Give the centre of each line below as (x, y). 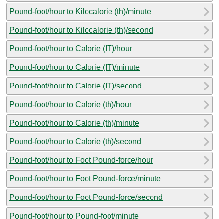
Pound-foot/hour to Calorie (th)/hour (70, 104)
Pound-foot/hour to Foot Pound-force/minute (85, 178)
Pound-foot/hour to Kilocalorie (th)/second (81, 30)
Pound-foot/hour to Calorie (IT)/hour (71, 48)
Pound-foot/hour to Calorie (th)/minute (74, 123)
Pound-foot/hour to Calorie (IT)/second (76, 86)
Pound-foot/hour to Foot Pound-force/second (86, 197)
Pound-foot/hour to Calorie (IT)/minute (75, 67)
